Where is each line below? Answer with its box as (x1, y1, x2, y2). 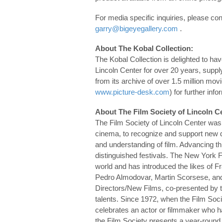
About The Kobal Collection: (95, 44, 193, 53)
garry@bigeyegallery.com (95, 24, 178, 33)
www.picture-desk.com (95, 87, 169, 96)
